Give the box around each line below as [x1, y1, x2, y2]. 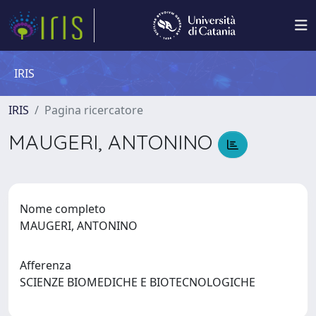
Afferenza [20, 257, 71, 273]
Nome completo [20, 200, 106, 217]
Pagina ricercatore [44, 102, 143, 118]
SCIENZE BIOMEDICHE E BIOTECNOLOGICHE [20, 274, 261, 290]
